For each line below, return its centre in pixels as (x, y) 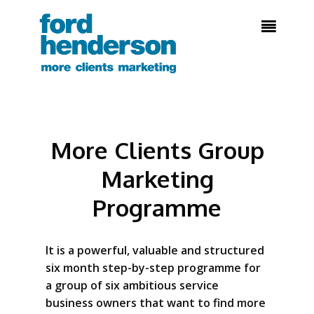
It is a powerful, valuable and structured (155, 250)
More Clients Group (157, 150)
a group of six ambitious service (132, 285)
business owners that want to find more (156, 303)
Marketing (157, 179)
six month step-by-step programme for (153, 268)
